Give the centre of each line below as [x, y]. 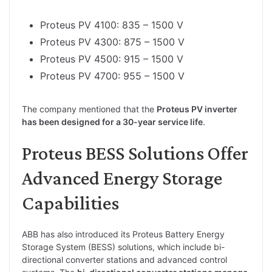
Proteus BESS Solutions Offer [135, 153]
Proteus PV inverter [197, 109]
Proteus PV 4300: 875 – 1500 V [112, 42]
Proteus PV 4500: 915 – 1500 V [112, 59]
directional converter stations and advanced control [124, 259]
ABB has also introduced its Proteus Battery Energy [123, 234]
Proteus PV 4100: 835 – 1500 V [112, 25]
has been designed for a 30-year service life [112, 121]
